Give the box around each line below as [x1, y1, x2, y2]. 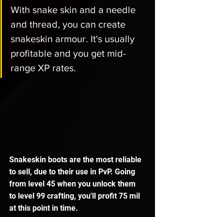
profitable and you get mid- [11, 48, 126, 59]
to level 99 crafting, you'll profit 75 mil [9, 191, 142, 201]
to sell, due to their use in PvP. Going [9, 167, 137, 176]
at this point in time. [9, 203, 80, 213]
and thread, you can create [11, 19, 128, 30]
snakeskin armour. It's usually [11, 33, 137, 45]
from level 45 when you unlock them [9, 179, 138, 188]
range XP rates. [11, 62, 78, 74]
